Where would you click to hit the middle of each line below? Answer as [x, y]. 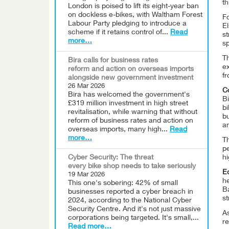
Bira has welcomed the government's [129, 95]
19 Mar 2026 [86, 175]
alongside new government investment [131, 78]
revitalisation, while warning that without [133, 112]
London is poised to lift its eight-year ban [133, 7]
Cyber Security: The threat [111, 158]
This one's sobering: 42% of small [123, 184]
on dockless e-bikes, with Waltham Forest [135, 15]
